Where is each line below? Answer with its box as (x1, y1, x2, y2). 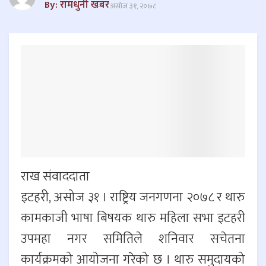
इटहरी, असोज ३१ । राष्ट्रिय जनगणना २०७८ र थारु (21, 186, 245, 209)
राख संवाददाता (21, 166, 90, 188)
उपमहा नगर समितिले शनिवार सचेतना (21, 228, 245, 251)
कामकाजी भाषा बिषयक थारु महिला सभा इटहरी (21, 207, 245, 230)
